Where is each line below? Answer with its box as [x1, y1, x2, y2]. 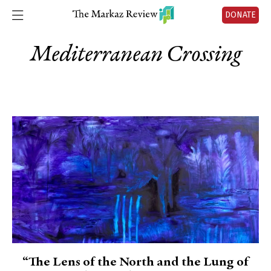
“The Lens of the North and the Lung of [22, 256, 249, 269]
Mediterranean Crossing [30, 43, 241, 67]
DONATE [225, 10, 256, 20]
